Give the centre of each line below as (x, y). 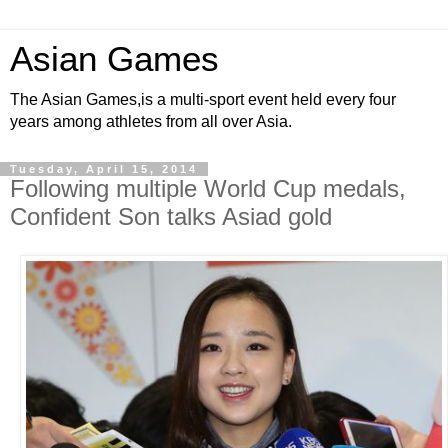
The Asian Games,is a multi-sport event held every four (203, 99)
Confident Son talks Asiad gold (171, 216)
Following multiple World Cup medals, (208, 188)
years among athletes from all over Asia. (151, 121)
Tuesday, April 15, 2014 (104, 169)
